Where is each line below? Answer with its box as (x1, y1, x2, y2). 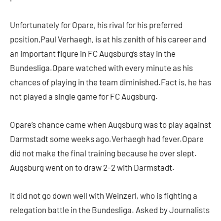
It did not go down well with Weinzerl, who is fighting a (10, 190, 197, 201)
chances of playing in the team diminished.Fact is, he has (10, 77, 211, 87)
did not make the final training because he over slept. (10, 148, 197, 158)
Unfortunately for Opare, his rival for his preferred (10, 20, 183, 30)
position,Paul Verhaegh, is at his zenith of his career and (10, 34, 206, 44)
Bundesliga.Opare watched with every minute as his (10, 63, 193, 73)
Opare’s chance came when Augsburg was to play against (10, 119, 211, 130)
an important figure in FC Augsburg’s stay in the (10, 48, 176, 59)
